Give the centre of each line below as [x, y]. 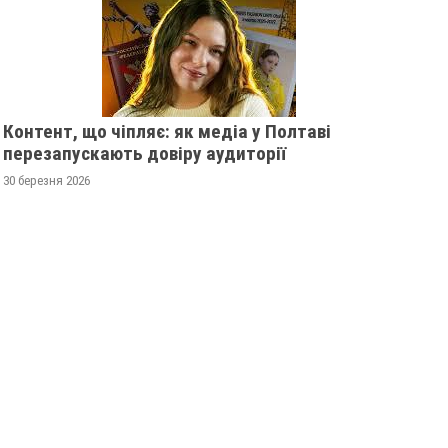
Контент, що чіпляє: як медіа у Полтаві [166, 132]
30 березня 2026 [46, 181]
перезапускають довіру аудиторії [144, 154]
